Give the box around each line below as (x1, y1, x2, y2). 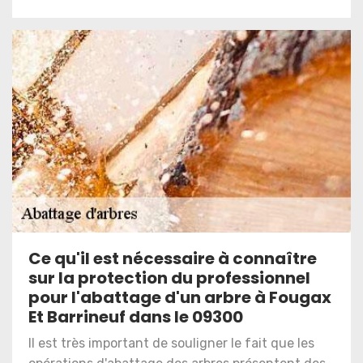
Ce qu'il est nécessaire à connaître (28, 247, 317, 270)
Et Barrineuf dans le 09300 (28, 305, 243, 328)
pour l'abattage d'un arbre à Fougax (28, 286, 331, 309)
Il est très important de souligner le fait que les (28, 335, 314, 351)
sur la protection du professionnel (28, 267, 310, 289)
